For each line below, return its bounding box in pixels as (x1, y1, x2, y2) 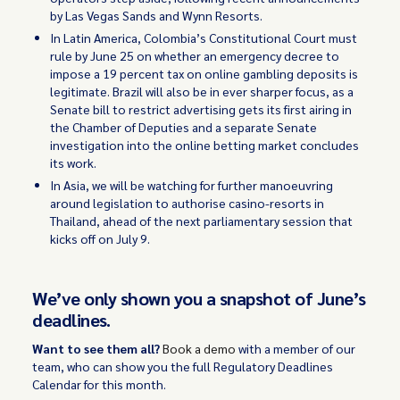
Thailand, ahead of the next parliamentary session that (50, 212, 354, 229)
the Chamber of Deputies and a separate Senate (50, 119, 318, 135)
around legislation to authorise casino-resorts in (50, 195, 325, 211)
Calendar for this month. (32, 376, 170, 392)
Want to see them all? (32, 340, 163, 356)
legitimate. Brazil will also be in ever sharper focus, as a (50, 83, 354, 99)
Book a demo (162, 340, 237, 356)
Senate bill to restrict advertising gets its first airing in (50, 101, 353, 117)
